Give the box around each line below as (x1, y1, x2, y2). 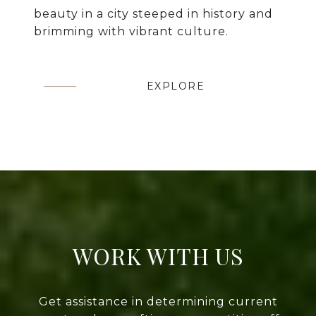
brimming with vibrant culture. (34, 25, 229, 39)
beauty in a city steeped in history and (34, 7, 273, 21)
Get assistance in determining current (38, 295, 278, 309)
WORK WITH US (72, 241, 244, 272)
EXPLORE (146, 80, 205, 93)
